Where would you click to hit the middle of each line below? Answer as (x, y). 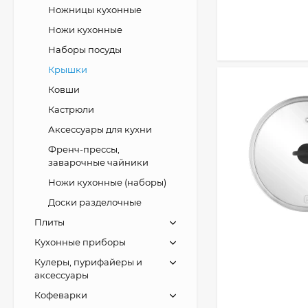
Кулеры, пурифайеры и (88, 262)
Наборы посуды (85, 49)
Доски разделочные (95, 202)
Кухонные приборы (80, 242)
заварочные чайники (98, 162)
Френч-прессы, (84, 149)
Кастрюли (71, 109)
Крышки (68, 69)
